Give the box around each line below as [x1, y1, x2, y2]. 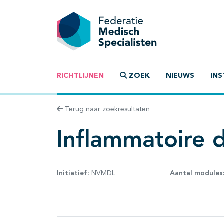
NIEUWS [166, 72, 194, 80]
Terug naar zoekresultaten [63, 106, 150, 113]
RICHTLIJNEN [57, 72, 104, 80]
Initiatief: [57, 169, 89, 177]
